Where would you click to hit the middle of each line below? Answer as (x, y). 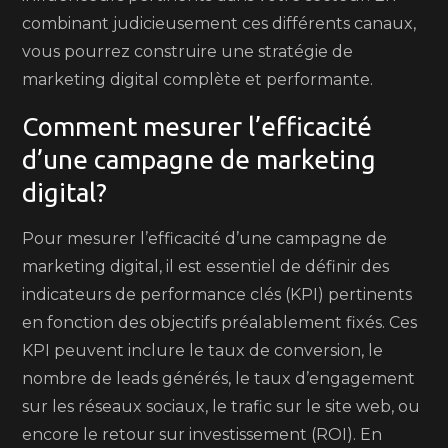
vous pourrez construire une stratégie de (188, 51)
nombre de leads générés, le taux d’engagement (219, 378)
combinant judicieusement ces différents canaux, (219, 23)
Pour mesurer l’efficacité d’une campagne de (205, 238)
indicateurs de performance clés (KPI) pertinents (217, 294)
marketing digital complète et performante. (198, 79)
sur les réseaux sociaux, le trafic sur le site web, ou (221, 406)
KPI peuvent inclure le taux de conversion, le (203, 350)
